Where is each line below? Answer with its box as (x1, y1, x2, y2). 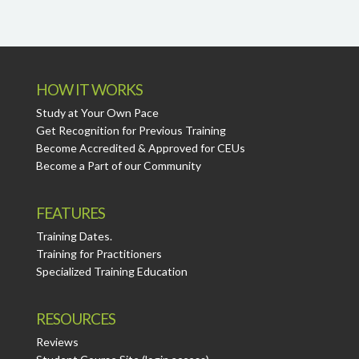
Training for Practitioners (35, 247, 162, 261)
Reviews (35, 335, 79, 349)
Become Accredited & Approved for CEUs (35, 141, 245, 155)
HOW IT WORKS (35, 80, 143, 99)
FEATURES (35, 204, 105, 223)
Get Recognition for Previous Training (35, 123, 226, 138)
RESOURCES (35, 309, 115, 329)
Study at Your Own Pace (35, 106, 159, 120)
